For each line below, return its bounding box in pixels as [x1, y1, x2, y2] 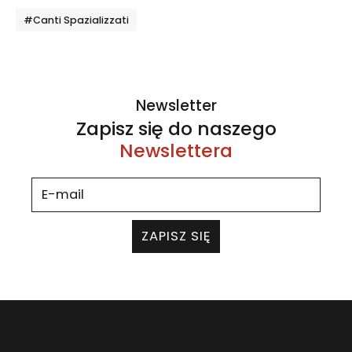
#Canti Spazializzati [24, 13, 129, 27]
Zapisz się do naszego [75, 115, 277, 142]
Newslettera [119, 137, 233, 164]
